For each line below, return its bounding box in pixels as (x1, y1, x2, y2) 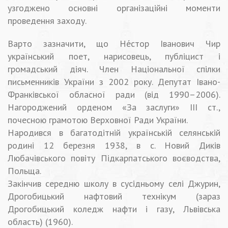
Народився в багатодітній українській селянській (8, 127, 220, 139)
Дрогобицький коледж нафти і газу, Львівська (8, 203, 220, 215)
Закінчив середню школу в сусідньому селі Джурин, (8, 178, 220, 190)
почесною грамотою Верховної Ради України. (8, 114, 188, 126)
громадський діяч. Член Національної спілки (8, 63, 220, 75)
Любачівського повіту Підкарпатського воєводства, (8, 152, 220, 164)
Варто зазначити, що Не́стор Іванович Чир (8, 38, 220, 50)
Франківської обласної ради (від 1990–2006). (8, 89, 220, 101)
